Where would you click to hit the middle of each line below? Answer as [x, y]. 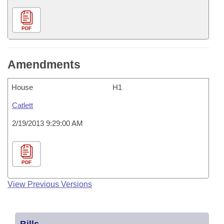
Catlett [22, 105]
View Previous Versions [50, 184]
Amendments [44, 64]
